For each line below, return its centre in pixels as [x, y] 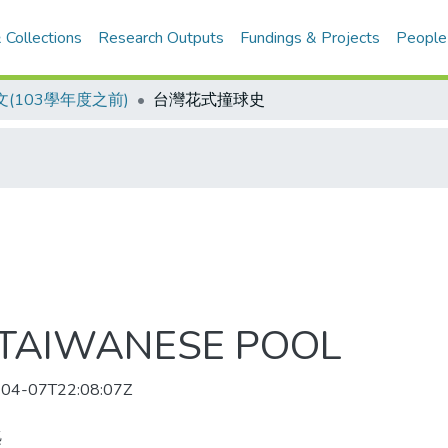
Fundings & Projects [310, 38]
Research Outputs [161, 38]
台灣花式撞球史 [209, 100]
